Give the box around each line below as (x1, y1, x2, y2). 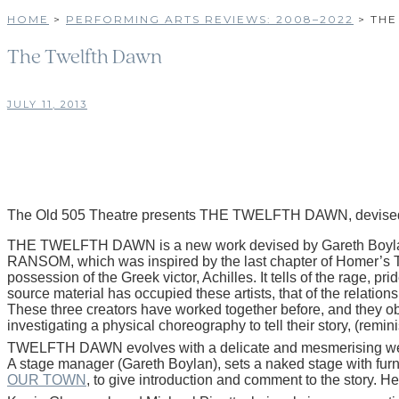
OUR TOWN (7, 371, 86, 387)
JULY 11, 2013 (7, 97, 87, 110)
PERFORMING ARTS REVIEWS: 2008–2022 (66, 12, 354, 26)
